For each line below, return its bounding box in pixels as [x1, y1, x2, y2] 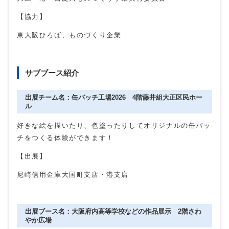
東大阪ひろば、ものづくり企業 [17, 31, 122, 39]
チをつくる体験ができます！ [17, 134, 114, 142]
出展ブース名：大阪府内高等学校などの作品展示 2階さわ [25, 208, 201, 216]
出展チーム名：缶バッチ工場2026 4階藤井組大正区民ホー [25, 94, 202, 102]
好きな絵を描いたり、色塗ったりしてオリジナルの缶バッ [17, 122, 211, 130]
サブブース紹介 [25, 68, 79, 78]
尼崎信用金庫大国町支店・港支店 [17, 171, 129, 179]
